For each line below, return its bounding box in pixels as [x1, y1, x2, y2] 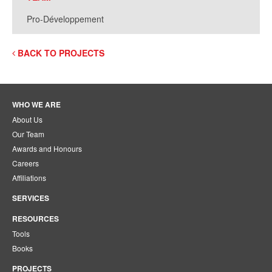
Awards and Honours [12, 143, 82, 154]
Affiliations [12, 172, 46, 183]
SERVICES [12, 192, 49, 203]
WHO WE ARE [12, 99, 61, 110]
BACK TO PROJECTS [15, 47, 104, 59]
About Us [12, 114, 42, 124]
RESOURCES [12, 213, 59, 224]
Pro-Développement [27, 13, 104, 25]
